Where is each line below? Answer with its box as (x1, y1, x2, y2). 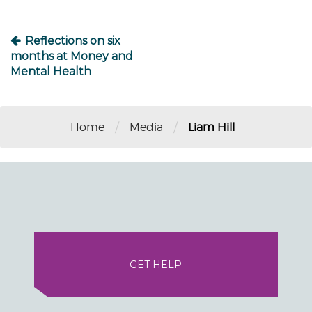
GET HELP (130, 258, 182, 271)
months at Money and (10, 49, 133, 63)
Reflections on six (25, 34, 120, 47)
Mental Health (10, 65, 91, 78)
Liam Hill (188, 120, 235, 134)
